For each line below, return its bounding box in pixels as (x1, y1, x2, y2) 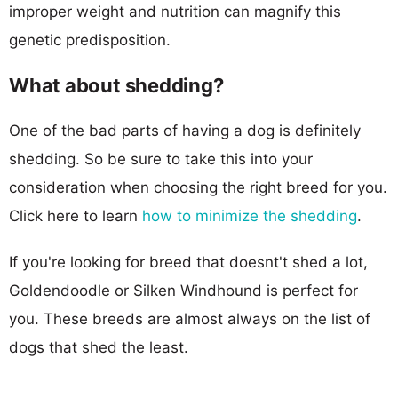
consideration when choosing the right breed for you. (9, 178, 387, 196)
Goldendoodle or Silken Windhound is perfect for (9, 281, 358, 299)
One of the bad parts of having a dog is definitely (9, 121, 361, 139)
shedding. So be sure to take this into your (9, 149, 313, 168)
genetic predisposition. (9, 30, 171, 49)
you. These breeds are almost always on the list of (9, 309, 370, 328)
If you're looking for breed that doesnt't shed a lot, (9, 252, 368, 271)
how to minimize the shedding (142, 206, 357, 225)
